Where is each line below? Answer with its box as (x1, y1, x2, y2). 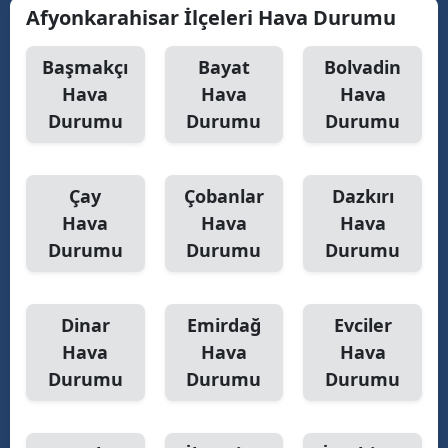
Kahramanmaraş (300, 103, 412, 122)
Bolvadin (324, 54, 402, 79)
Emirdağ (186, 312, 261, 337)
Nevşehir (300, 267, 360, 286)
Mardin (300, 144, 349, 163)
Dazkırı (331, 183, 394, 208)
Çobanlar (183, 183, 264, 208)
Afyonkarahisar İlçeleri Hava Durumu (26, 3, 396, 31)
